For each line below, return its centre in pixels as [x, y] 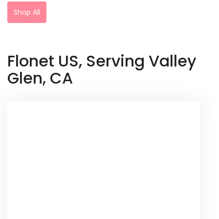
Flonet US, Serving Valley [102, 61]
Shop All [27, 12]
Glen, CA [40, 78]
